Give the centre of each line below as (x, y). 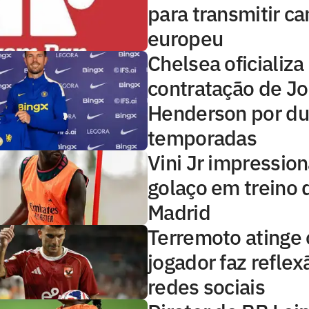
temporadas (202, 138)
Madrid (179, 212)
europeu (186, 38)
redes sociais (206, 287)
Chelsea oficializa (226, 63)
